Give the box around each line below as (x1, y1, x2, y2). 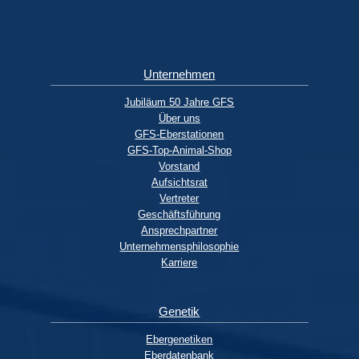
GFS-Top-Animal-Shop (127, 143, 232, 156)
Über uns (158, 111, 200, 124)
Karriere (161, 256, 198, 268)
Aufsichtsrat (151, 175, 208, 188)
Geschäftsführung (138, 208, 221, 220)
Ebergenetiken (146, 333, 213, 345)
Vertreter (159, 192, 200, 204)
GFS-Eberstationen (135, 127, 224, 140)
